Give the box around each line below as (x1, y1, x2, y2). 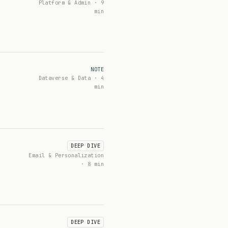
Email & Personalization (28, 152, 104, 159)
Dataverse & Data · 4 (38, 74, 104, 81)
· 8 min (81, 160, 104, 167)
